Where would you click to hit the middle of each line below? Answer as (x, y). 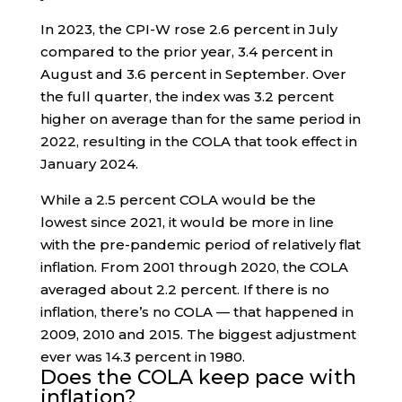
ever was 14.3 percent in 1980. (142, 357)
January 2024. (89, 164)
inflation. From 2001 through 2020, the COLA (194, 267)
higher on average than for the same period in (200, 119)
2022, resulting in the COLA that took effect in (198, 142)
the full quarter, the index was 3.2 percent (187, 97)
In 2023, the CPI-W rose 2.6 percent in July (188, 30)
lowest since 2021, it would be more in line (187, 223)
